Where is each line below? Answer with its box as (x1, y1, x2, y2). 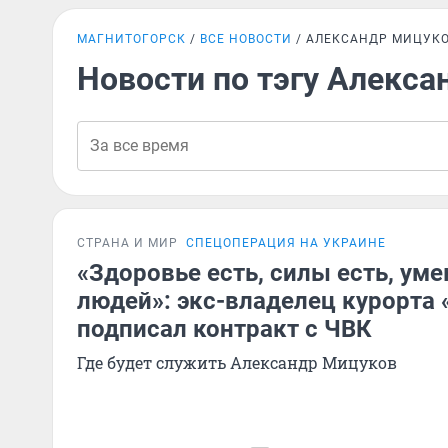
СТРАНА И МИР (77, 236, 178, 250)
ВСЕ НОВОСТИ (200, 32, 292, 46)
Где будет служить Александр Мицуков (77, 352, 397, 373)
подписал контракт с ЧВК (77, 315, 372, 343)
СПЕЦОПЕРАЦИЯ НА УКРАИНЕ (186, 236, 386, 250)
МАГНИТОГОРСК (77, 32, 186, 46)
